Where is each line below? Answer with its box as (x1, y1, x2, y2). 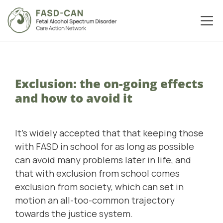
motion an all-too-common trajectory (15, 194, 175, 207)
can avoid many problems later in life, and (15, 154, 191, 166)
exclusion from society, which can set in (15, 181, 184, 193)
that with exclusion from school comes (15, 167, 180, 180)
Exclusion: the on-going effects (15, 75, 204, 92)
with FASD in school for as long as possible (15, 140, 194, 153)
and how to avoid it (15, 90, 132, 107)
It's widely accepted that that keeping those (15, 127, 204, 139)
